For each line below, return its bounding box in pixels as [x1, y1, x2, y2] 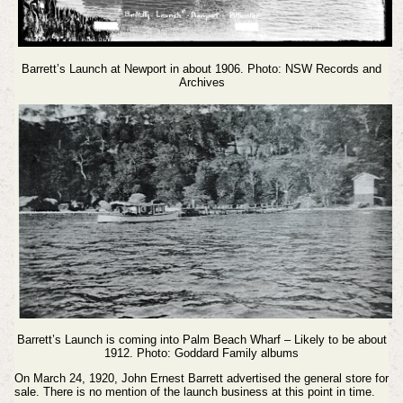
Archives [178, 76, 225, 90]
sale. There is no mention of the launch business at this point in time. [13, 385, 375, 399]
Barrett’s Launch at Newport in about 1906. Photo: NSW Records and [22, 62, 381, 76]
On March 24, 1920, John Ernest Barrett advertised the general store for [13, 372, 389, 386]
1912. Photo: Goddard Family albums [104, 346, 299, 361]
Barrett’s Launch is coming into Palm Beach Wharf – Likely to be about [16, 333, 387, 347]
